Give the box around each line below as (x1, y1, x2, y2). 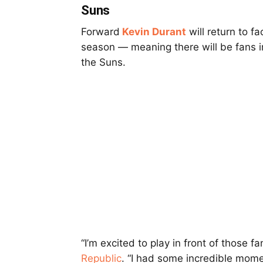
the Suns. (81, 56, 126, 69)
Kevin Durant (122, 26, 186, 38)
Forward (81, 26, 120, 38)
